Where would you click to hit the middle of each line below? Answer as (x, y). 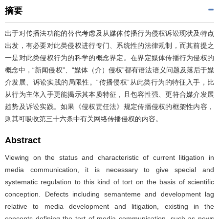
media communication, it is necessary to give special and (109, 169)
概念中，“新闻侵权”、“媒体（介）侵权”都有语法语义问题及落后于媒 (109, 70)
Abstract (23, 140)
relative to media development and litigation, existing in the (109, 206)
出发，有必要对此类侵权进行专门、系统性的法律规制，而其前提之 (109, 45)
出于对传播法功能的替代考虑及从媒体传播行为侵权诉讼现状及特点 (109, 33)
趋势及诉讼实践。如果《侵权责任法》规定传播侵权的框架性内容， (109, 106)
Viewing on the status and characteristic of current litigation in (109, 157)
